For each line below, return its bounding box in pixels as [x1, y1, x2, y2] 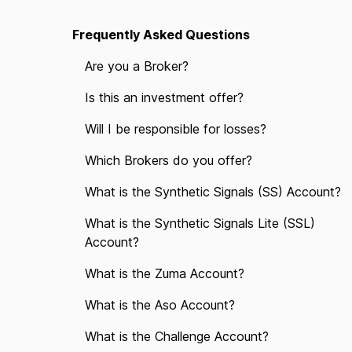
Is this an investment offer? [85, 90, 244, 105]
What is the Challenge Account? [85, 328, 269, 344]
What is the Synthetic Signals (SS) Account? [85, 184, 341, 200]
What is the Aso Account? [85, 297, 235, 313]
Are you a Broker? [85, 58, 189, 74]
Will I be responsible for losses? [85, 121, 266, 137]
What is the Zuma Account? [85, 266, 244, 281]
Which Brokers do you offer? [85, 152, 252, 168]
